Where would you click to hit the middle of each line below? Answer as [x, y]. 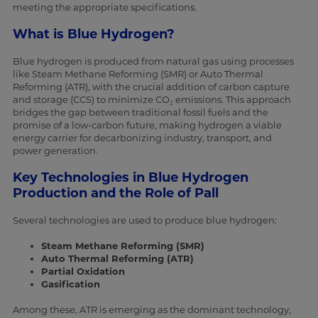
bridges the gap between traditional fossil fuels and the [140, 113]
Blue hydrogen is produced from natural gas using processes [153, 61]
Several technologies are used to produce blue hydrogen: [144, 220]
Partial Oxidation [83, 272]
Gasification [70, 284]
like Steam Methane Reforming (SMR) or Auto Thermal [138, 74]
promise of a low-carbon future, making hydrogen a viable [147, 125]
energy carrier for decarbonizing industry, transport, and [142, 138]
